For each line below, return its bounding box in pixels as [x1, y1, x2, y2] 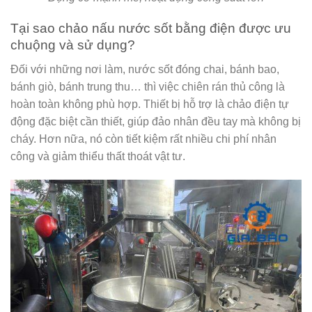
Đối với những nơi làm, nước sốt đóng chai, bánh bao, [10, 63, 279, 75]
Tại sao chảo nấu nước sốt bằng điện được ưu [10, 21, 291, 36]
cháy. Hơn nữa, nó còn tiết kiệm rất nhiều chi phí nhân [10, 132, 276, 145]
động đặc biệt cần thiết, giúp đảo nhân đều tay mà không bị [10, 115, 301, 127]
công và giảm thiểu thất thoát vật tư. [10, 150, 185, 162]
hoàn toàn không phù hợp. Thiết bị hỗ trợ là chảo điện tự [10, 97, 289, 110]
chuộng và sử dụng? [10, 38, 135, 53]
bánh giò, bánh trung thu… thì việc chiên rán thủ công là [10, 80, 285, 93]
